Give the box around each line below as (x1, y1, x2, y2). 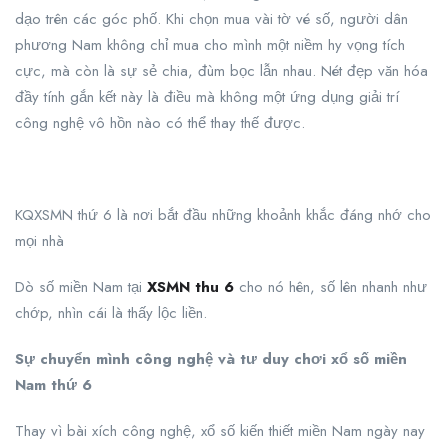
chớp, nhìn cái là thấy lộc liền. (15, 302, 207, 324)
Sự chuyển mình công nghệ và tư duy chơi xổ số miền (15, 348, 407, 370)
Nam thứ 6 (15, 374, 92, 396)
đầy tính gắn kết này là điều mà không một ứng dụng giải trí (15, 86, 399, 108)
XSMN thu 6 (147, 276, 234, 298)
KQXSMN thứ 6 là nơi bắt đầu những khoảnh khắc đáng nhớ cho (15, 204, 431, 226)
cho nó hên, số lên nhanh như (234, 276, 427, 298)
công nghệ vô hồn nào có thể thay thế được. (15, 112, 305, 134)
